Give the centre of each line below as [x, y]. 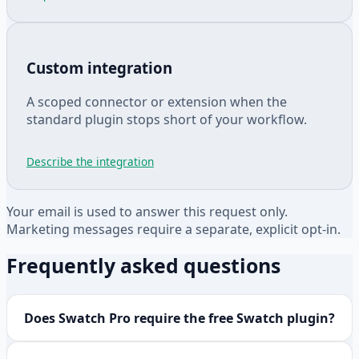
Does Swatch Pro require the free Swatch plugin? [179, 318]
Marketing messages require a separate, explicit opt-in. [173, 229]
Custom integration [99, 68]
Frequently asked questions [143, 266]
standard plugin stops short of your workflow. [167, 119]
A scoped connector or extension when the [157, 101]
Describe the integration [90, 161]
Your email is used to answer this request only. [147, 211]
